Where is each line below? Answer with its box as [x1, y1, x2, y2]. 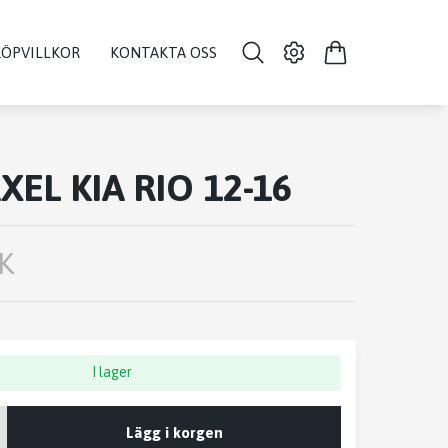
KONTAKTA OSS [110, 43, 218, 61]
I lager [92, 364, 133, 380]
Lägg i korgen [125, 423, 223, 441]
